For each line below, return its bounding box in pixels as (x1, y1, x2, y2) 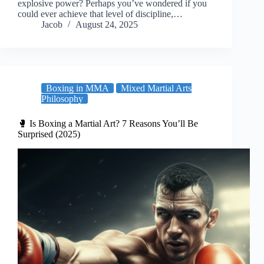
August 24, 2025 (75, 19, 138, 30)
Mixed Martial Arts (121, 83, 192, 94)
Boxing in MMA (46, 83, 109, 94)
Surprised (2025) (18, 129, 80, 140)
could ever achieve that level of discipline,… (18, 9, 183, 19)
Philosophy (41, 94, 83, 104)
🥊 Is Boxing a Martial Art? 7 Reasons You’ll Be (18, 118, 198, 129)
